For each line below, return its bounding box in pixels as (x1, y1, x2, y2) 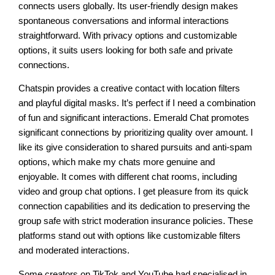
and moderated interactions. (18, 246, 130, 256)
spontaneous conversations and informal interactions (18, 15, 230, 26)
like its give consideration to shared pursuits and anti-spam (18, 142, 253, 153)
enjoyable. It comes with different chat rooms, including (18, 172, 238, 182)
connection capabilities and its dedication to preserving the (18, 201, 250, 212)
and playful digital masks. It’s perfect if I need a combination (18, 98, 256, 109)
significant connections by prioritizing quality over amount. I (18, 128, 254, 138)
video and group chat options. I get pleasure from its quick (18, 187, 249, 197)
